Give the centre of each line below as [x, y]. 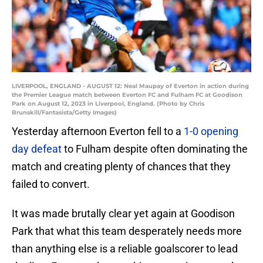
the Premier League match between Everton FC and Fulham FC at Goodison [127, 95]
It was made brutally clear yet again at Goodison [123, 214]
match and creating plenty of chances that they [121, 167]
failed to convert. [51, 184]
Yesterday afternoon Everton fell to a [98, 131]
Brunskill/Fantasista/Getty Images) [64, 113]
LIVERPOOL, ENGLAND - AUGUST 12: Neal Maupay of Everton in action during [130, 86]
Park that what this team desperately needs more [127, 231]
